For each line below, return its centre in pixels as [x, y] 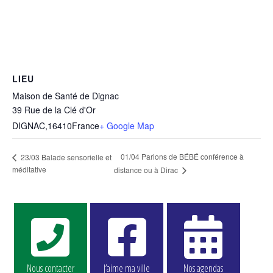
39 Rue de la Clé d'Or [54, 109]
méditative [29, 169]
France [86, 125]
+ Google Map [127, 125]
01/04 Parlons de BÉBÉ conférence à [183, 157]
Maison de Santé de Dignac [66, 95]
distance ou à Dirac [147, 170]
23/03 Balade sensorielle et [65, 157]
